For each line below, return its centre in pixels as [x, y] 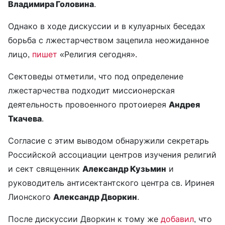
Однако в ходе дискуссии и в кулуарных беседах [107, 26]
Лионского [31, 197]
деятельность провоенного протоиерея [88, 105]
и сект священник [45, 169]
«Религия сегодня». [97, 54]
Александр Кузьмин [124, 169]
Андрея [184, 105]
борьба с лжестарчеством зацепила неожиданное [108, 40]
